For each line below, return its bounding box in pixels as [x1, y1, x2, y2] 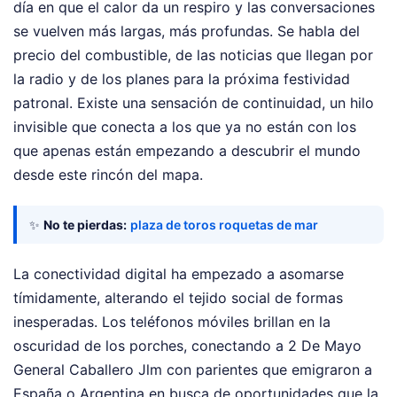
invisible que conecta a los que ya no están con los [13, 117, 356, 136]
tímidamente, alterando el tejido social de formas [13, 288, 343, 307]
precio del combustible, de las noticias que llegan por [13, 45, 373, 64]
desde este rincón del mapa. [13, 165, 203, 183]
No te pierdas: [43, 216, 127, 232]
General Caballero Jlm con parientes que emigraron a [13, 360, 372, 378]
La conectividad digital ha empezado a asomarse [13, 264, 344, 283]
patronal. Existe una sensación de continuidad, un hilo [13, 93, 374, 112]
